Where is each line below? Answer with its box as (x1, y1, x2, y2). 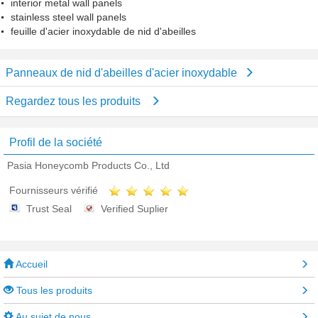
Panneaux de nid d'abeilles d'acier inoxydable (6, 67, 237, 79)
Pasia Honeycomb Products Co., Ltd (7, 160, 170, 171)
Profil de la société (9, 136, 102, 148)
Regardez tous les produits (6, 95, 143, 107)
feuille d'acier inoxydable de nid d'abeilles (11, 26, 196, 37)
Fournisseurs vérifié (9, 185, 98, 196)
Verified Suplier (101, 203, 168, 215)
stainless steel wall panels (11, 11, 126, 23)
